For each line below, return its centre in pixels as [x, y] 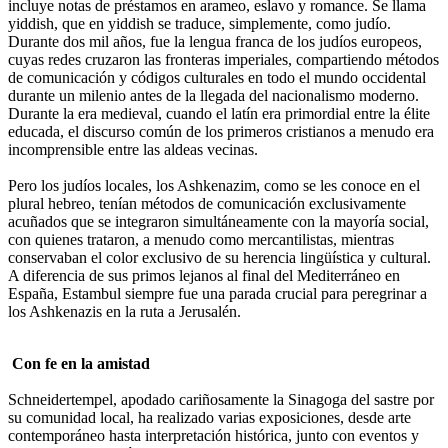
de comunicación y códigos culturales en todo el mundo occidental [217, 77]
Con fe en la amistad [79, 363]
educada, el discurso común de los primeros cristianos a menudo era [221, 131]
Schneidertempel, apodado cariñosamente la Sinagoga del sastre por [221, 399]
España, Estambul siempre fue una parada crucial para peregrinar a [217, 293]
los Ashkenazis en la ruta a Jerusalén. [124, 311]
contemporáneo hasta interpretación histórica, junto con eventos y [213, 435]
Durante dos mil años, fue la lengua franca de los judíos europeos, [215, 41]
